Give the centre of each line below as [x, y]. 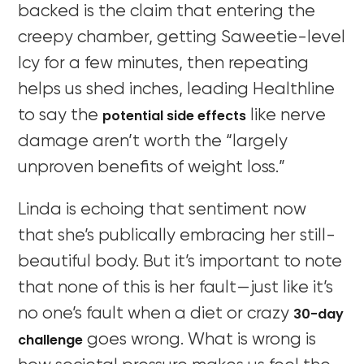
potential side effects [175, 115]
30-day [319, 314]
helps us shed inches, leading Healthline [177, 89]
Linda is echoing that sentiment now [162, 210]
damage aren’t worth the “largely [153, 141]
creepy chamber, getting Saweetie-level [182, 37]
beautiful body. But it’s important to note [180, 262]
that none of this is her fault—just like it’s [176, 288]
